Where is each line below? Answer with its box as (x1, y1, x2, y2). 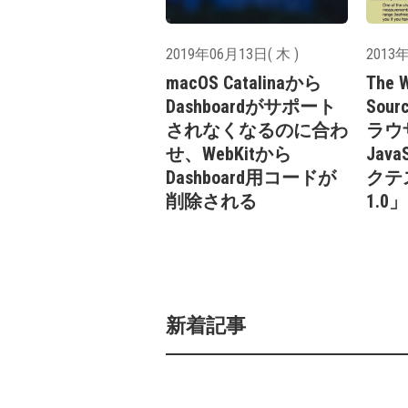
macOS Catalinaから (166, 71, 321, 94)
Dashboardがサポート (166, 95, 336, 117)
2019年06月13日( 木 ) (166, 45, 299, 63)
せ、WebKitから (166, 142, 291, 165)
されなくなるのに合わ (166, 118, 348, 141)
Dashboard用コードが (166, 166, 336, 189)
